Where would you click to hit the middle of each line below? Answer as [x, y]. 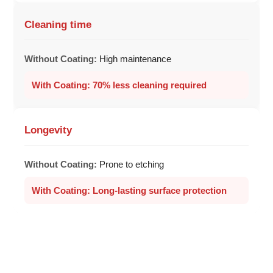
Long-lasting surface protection [160, 191]
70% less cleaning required [150, 85]
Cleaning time [58, 25]
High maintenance [136, 59]
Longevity [48, 130]
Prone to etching [132, 165]
